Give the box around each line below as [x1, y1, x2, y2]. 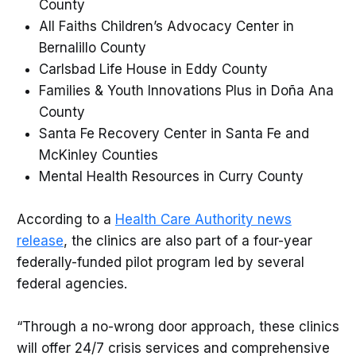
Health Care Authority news [114, 211, 292, 227]
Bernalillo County [38, 39, 150, 56]
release [16, 232, 64, 249]
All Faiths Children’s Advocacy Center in [38, 17, 294, 34]
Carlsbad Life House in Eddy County [38, 60, 272, 77]
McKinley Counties [38, 146, 162, 163]
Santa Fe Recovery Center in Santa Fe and [38, 125, 309, 141]
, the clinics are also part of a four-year [63, 232, 312, 249]
